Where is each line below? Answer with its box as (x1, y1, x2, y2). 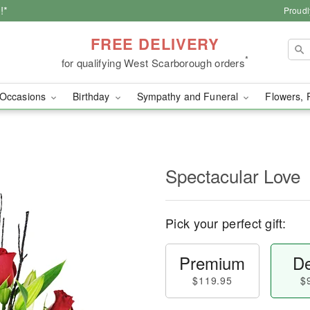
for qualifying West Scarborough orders (61, 55, 246, 70)
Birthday (73, 89, 113, 103)
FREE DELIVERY (90, 32, 220, 55)
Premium (179, 250, 246, 275)
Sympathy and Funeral (136, 89, 241, 103)
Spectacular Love (165, 163, 300, 188)
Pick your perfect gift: (165, 214, 286, 232)
